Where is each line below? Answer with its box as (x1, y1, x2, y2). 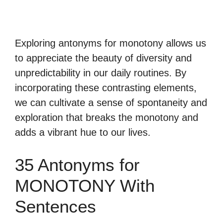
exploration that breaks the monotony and (15, 112, 198, 123)
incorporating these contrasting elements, (15, 82, 197, 93)
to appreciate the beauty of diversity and (15, 53, 192, 63)
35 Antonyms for (15, 155, 140, 174)
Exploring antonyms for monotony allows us (15, 38, 206, 49)
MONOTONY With (15, 176, 155, 195)
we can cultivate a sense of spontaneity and (15, 97, 207, 108)
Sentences (15, 197, 96, 216)
